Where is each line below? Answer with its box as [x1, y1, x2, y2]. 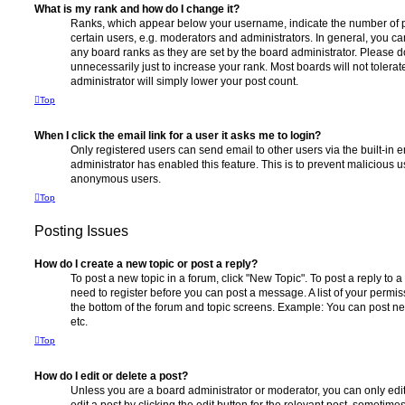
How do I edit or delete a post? [34, 370, 188, 383]
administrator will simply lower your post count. [71, 75, 298, 89]
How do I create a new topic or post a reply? [34, 258, 258, 271]
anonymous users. [71, 173, 161, 186]
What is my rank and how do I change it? [34, 3, 240, 16]
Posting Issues [34, 223, 128, 240]
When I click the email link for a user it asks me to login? [34, 129, 321, 143]
